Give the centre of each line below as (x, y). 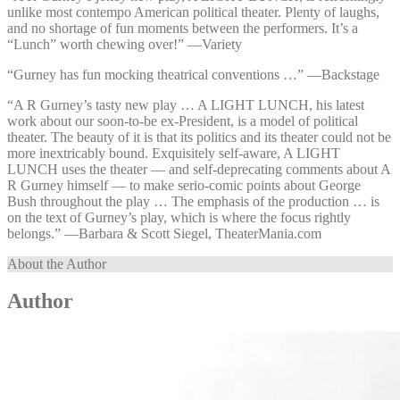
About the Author (57, 263)
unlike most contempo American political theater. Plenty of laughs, (193, 12)
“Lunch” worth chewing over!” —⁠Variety (125, 44)
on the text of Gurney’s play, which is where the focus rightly (179, 217)
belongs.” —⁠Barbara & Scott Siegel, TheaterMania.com (164, 233)
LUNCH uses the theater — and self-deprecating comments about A (199, 169)
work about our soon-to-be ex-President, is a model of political (183, 121)
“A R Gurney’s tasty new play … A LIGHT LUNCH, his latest (186, 104)
